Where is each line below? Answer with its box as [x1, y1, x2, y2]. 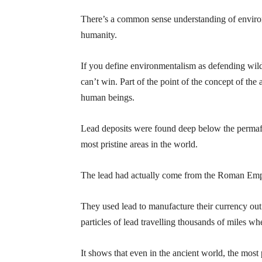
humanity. [81, 30, 117, 40]
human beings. [81, 92, 135, 102]
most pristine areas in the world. [81, 139, 198, 149]
